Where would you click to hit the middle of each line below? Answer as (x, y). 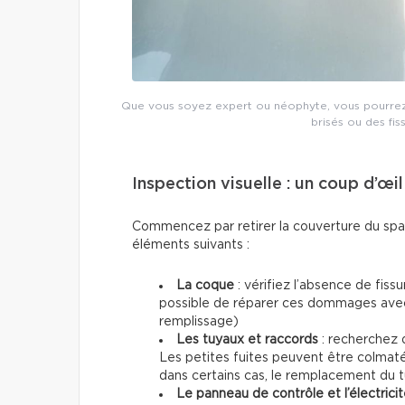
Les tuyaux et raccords (247, 340)
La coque (207, 286)
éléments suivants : (191, 245)
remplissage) (199, 322)
